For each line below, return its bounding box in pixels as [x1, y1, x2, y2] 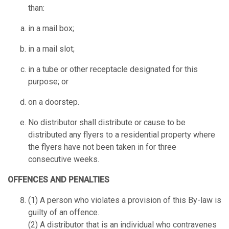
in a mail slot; [28, 44, 75, 54]
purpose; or [28, 77, 68, 87]
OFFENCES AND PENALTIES [8, 175, 109, 185]
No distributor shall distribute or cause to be [28, 118, 186, 128]
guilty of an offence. [28, 208, 99, 218]
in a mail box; [28, 24, 74, 34]
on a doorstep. [28, 97, 79, 107]
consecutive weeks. [28, 154, 99, 165]
